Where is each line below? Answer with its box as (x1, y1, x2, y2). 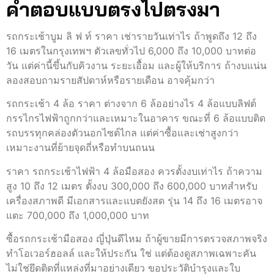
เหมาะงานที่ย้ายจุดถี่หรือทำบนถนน (6, 141, 155, 154)
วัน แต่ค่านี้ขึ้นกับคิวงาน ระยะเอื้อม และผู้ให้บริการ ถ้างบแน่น (6, 59, 267, 72)
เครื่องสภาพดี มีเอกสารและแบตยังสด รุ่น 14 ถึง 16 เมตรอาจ (6, 194, 262, 207)
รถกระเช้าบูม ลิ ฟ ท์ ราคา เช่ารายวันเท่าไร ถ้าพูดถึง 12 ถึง (6, 29, 257, 42)
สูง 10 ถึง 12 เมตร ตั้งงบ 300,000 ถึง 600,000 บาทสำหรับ (6, 179, 257, 192)
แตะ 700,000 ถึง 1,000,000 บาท (6, 209, 149, 221)
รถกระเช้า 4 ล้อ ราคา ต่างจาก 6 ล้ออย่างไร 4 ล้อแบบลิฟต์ (6, 97, 256, 110)
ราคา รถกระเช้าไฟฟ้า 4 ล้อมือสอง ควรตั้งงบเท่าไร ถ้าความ (6, 165, 262, 177)
